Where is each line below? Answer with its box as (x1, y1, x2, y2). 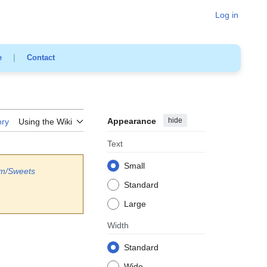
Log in (215, 10, 238, 20)
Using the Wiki (18, 116, 72, 126)
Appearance (107, 116, 156, 126)
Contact (26, 53, 55, 63)
